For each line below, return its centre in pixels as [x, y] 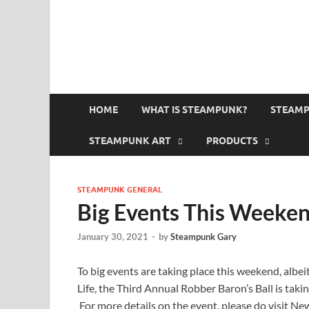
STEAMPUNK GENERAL [120, 190]
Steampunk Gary [203, 237]
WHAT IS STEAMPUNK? [194, 109]
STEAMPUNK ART [130, 140]
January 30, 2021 [113, 237]
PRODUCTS [232, 140]
